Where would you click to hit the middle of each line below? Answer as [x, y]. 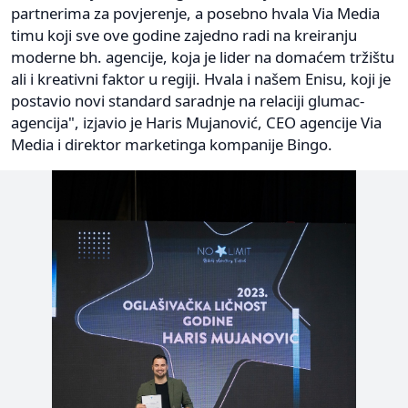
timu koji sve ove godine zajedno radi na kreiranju [184, 35]
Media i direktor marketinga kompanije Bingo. [172, 144]
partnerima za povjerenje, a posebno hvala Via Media [195, 13]
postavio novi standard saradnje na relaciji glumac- [188, 100]
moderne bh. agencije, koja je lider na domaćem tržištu [203, 56]
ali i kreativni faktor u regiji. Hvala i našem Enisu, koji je [201, 78]
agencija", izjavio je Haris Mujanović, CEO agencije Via [196, 122]
